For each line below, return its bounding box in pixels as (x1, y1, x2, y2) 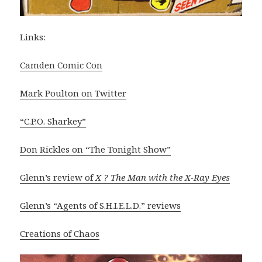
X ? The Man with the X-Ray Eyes (95, 171, 230, 184)
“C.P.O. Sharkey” (20, 115, 87, 127)
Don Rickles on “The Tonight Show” (20, 143, 171, 156)
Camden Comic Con (20, 59, 103, 71)
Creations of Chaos (20, 227, 100, 240)
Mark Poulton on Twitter (20, 87, 127, 99)
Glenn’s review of (20, 171, 96, 184)
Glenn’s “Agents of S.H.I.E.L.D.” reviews (20, 199, 181, 212)
